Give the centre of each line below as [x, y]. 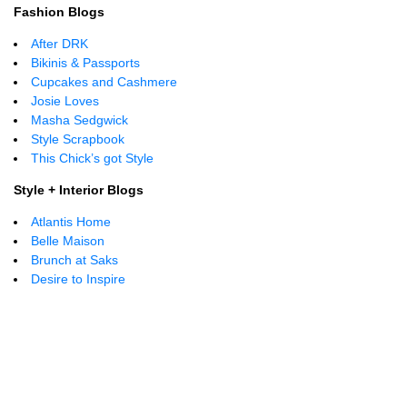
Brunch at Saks [74, 260]
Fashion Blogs [59, 12]
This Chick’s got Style [92, 158]
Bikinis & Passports [85, 63]
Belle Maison [68, 241]
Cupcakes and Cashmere [104, 82]
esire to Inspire [83, 279]
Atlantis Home [71, 222]
